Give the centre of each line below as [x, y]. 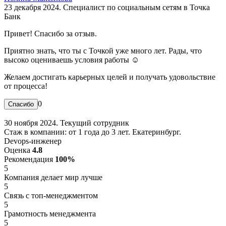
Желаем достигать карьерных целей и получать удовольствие [110, 77]
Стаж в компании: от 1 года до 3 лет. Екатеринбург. [93, 132]
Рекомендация [30, 159]
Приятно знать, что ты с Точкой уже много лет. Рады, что [103, 50]
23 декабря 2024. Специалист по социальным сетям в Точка [107, 7]
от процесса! [26, 86]
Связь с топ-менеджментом [51, 195]
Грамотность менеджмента [50, 213]
